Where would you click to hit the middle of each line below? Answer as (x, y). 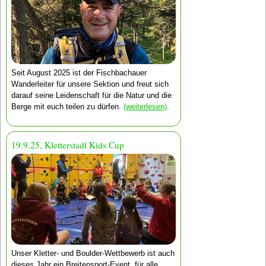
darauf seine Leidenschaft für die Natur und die (91, 95)
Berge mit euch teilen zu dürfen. (67, 106)
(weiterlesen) (145, 106)
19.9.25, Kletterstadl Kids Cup (67, 145)
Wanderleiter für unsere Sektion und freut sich (90, 84)
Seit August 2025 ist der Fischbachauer (79, 72)
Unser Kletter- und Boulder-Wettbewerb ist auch (93, 253)
